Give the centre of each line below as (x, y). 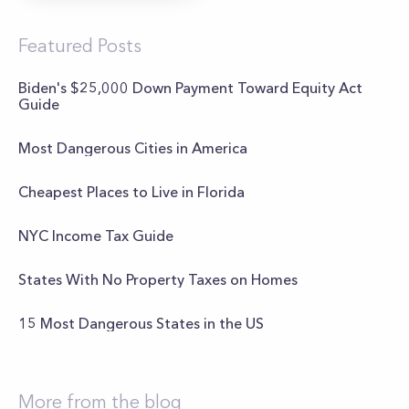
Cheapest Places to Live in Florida (131, 192)
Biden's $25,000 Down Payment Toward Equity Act (190, 88)
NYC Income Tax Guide (96, 236)
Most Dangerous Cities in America (133, 148)
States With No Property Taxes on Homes (158, 279)
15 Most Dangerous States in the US (141, 323)
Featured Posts (80, 46)
